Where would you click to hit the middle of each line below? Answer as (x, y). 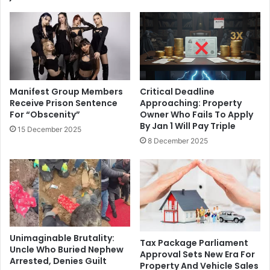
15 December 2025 (49, 129)
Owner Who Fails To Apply (196, 114)
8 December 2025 (178, 140)
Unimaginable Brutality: (62, 238)
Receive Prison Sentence (64, 103)
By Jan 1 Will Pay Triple (188, 126)
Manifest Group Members (66, 91)
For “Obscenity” (45, 114)
